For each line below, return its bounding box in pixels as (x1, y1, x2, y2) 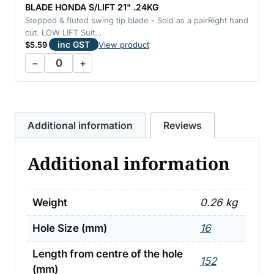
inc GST (57, 39, 90, 50)
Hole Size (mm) (32, 222, 107, 234)
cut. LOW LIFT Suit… (25, 28, 102, 37)
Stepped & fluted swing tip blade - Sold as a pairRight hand (25, 15, 248, 25)
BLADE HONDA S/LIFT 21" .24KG (25, 2, 158, 12)
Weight (32, 196, 67, 209)
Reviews (163, 119, 202, 131)
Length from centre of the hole (32, 248, 183, 260)
